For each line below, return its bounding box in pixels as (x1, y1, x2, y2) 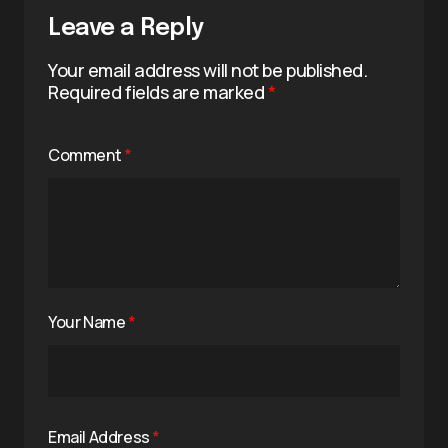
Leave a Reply (48, 15, 204, 41)
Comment (48, 143, 124, 166)
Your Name (48, 310, 128, 333)
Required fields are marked (48, 79, 268, 104)
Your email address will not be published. (48, 57, 368, 82)
